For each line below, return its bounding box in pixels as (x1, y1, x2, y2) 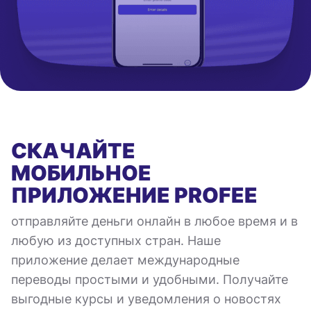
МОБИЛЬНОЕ (11, 160, 151, 185)
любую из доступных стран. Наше (11, 233, 221, 248)
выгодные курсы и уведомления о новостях (11, 291, 281, 306)
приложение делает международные (11, 252, 239, 267)
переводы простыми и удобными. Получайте (11, 271, 288, 287)
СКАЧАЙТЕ (11, 137, 135, 163)
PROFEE (170, 182, 258, 208)
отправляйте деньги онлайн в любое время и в (11, 213, 298, 228)
